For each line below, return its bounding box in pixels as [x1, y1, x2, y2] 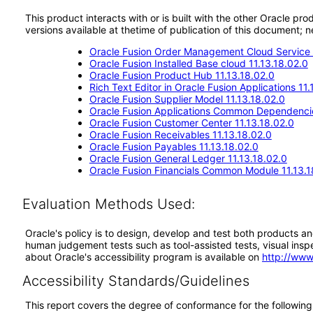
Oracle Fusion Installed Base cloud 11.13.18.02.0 [89, 57, 308, 69]
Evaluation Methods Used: [22, 196, 195, 212]
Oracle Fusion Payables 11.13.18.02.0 [89, 140, 259, 152]
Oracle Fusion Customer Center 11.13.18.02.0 [89, 117, 294, 129]
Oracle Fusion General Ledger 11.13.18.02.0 [89, 152, 287, 164]
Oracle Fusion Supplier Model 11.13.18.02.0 [89, 93, 285, 105]
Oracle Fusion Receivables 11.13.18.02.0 [89, 129, 272, 140]
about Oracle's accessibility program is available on [25, 251, 262, 263]
